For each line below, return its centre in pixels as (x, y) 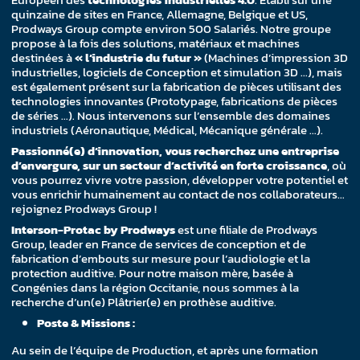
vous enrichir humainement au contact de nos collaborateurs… (178, 194)
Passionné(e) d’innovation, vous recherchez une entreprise (176, 150)
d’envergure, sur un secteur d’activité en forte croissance (170, 165)
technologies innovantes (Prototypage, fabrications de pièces (175, 100)
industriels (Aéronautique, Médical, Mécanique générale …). (168, 129)
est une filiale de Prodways (247, 229)
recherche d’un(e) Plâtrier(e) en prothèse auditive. (144, 301)
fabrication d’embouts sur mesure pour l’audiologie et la (161, 258)
